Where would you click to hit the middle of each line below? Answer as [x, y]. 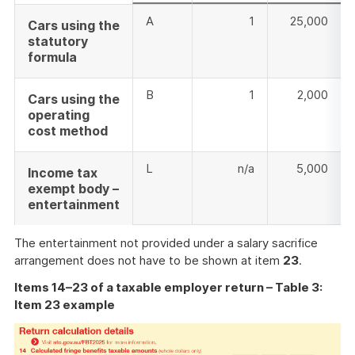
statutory [58, 42]
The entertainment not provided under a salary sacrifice [166, 243]
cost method [68, 131]
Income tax [63, 173]
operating [59, 115]
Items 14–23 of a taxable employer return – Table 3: [168, 288]
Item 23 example [65, 305]
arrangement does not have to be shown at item [149, 261]
